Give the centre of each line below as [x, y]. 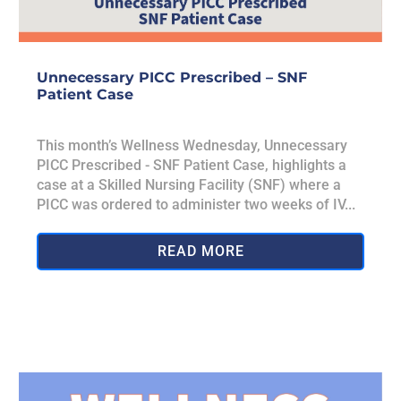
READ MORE [200, 251]
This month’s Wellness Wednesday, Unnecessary [192, 145]
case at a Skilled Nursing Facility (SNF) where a [189, 184]
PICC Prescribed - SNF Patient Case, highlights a [192, 165]
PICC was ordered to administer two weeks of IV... [196, 204]
